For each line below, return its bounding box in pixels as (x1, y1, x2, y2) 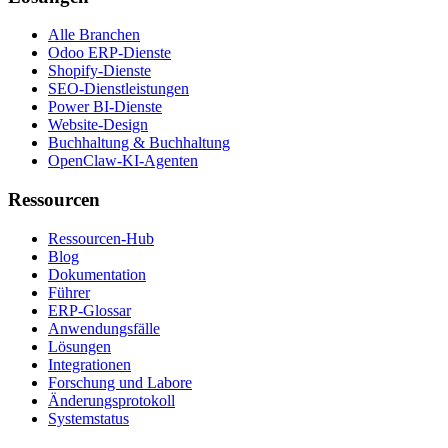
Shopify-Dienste (48, 62, 151, 80)
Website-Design (48, 116, 148, 134)
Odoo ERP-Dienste (48, 44, 171, 62)
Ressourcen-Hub (48, 229, 154, 247)
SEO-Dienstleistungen (48, 80, 189, 98)
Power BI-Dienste (48, 98, 162, 116)
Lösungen (48, 337, 111, 355)
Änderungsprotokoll (48, 391, 175, 409)
